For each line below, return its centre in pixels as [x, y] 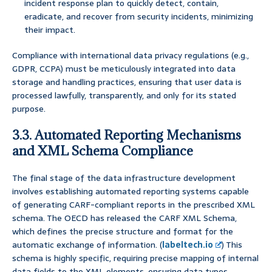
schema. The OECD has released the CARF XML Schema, [124, 218]
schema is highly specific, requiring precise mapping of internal [135, 258]
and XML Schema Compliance [103, 151]
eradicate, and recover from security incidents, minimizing [139, 17]
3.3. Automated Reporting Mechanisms [127, 135]
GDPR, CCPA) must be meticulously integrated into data [124, 69]
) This [232, 245]
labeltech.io [188, 245]
